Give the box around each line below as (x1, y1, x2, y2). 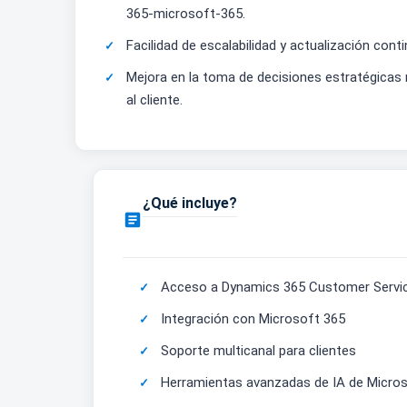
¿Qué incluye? (143, 194, 237, 212)
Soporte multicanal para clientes (161, 342, 356, 359)
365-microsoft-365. (126, 5, 245, 22)
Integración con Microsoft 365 (161, 311, 345, 327)
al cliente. (126, 92, 183, 108)
